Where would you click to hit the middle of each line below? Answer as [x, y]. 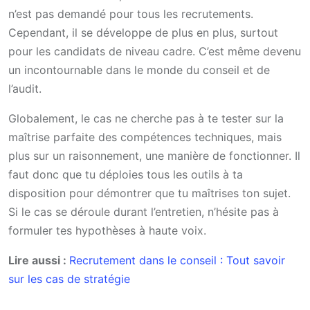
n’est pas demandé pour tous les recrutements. [131, 14]
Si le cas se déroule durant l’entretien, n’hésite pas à [144, 212]
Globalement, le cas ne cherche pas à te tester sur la [146, 119]
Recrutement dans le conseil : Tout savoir [177, 261]
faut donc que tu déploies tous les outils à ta [126, 175]
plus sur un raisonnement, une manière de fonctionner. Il [154, 156]
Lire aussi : [39, 261]
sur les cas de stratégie [69, 279]
